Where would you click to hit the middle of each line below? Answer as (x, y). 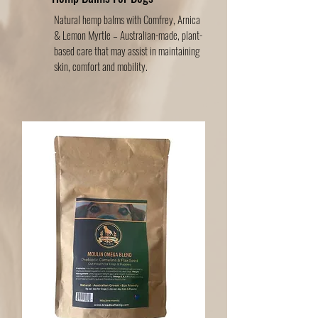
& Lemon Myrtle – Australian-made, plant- (128, 35)
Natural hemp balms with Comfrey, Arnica (127, 19)
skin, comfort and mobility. (101, 66)
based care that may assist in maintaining (127, 50)
